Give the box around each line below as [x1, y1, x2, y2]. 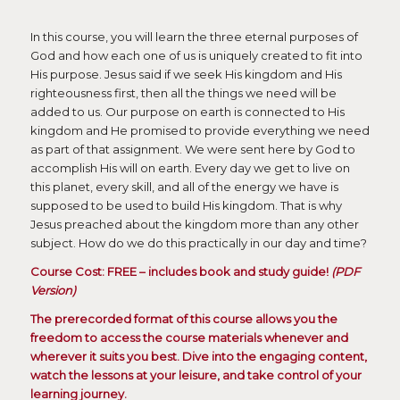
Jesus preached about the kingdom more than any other [29, 216, 359, 231]
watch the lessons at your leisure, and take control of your [29, 368, 362, 383]
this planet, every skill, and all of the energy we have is [29, 179, 338, 194]
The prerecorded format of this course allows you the [29, 312, 337, 327]
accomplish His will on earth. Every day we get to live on [29, 160, 350, 175]
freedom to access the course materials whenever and [29, 330, 348, 346]
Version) [29, 283, 76, 298]
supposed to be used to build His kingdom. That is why [29, 197, 342, 212]
